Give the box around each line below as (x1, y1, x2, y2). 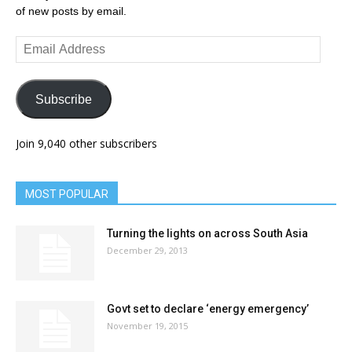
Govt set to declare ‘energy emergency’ (107, 302, 309, 315)
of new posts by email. (16, 5, 126, 17)
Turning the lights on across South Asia (107, 227, 308, 240)
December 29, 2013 (107, 244, 188, 256)
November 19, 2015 (107, 320, 188, 332)
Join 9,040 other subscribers (16, 136, 157, 151)
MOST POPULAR (25, 188, 108, 200)
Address (15, 53, 56, 66)
